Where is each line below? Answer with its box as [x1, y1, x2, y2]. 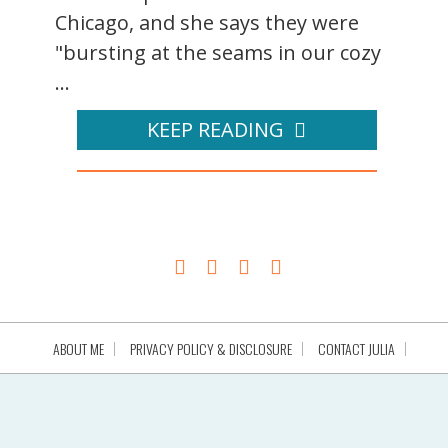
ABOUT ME [52, 338, 104, 360]
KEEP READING [147, 116, 284, 144]
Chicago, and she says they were [55, 9, 359, 37]
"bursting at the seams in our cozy [55, 39, 381, 67]
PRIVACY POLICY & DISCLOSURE [129, 338, 292, 360]
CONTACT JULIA [317, 338, 395, 360]
